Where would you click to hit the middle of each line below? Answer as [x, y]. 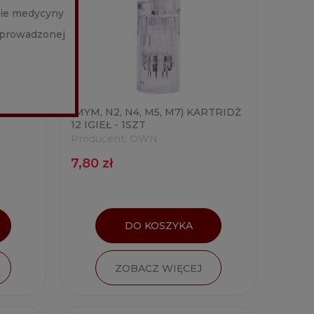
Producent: [99, 138]
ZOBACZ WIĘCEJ [158, 268]
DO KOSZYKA [158, 225]
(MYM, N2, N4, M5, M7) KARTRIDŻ [156, 112]
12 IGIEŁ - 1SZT [108, 124]
